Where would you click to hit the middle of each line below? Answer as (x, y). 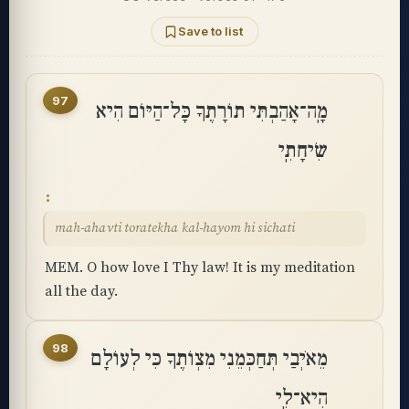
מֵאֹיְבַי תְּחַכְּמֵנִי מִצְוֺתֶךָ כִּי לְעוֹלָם (209, 359)
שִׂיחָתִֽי (303, 151)
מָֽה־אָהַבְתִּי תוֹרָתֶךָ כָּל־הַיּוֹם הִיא (212, 111)
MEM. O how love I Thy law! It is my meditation (200, 267)
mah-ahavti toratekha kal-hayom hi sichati (175, 228)
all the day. (81, 291)
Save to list (210, 31)
